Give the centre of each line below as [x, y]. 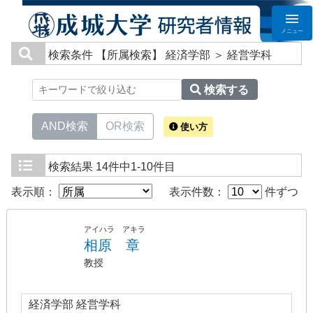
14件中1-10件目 [136, 167]
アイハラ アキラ [115, 229]
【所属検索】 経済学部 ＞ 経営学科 [184, 55]
